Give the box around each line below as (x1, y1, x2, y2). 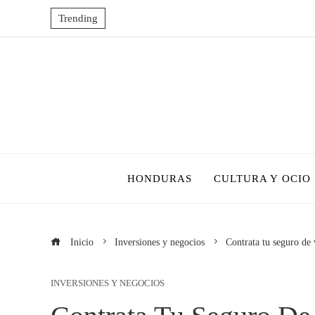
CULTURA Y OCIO (213, 172, 311, 184)
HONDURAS (127, 172, 193, 184)
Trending (58, 13, 98, 24)
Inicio (67, 236, 94, 247)
